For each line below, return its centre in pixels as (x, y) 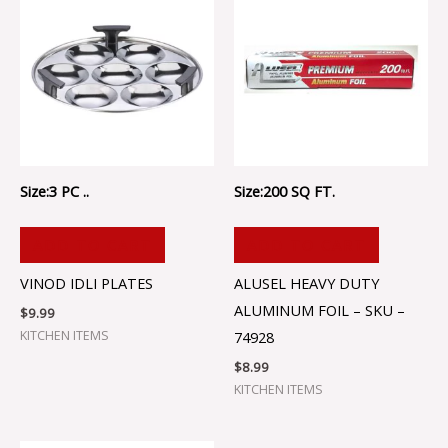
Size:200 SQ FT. (284, 190)
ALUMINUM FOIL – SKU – (319, 310)
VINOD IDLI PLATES (86, 283)
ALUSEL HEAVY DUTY (306, 283)
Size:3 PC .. (54, 190)
